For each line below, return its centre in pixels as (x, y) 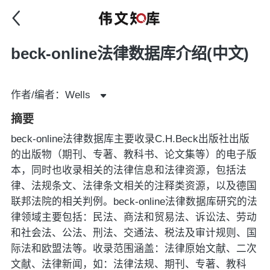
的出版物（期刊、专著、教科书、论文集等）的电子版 (133, 154)
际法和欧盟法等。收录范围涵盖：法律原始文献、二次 (133, 248)
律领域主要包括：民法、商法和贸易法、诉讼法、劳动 (133, 217)
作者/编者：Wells (50, 95)
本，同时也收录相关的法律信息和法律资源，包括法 (128, 170)
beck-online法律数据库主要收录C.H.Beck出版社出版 (130, 139)
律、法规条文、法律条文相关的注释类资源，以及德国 (133, 186)
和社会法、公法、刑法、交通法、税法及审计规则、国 (133, 233)
